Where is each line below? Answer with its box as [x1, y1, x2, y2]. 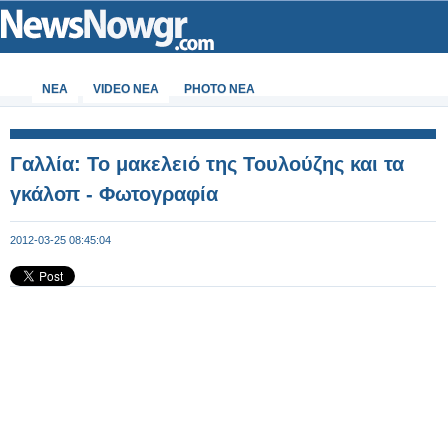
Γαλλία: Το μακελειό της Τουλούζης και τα [10, 153, 404, 175]
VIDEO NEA [93, 82, 159, 96]
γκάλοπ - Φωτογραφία [10, 183, 218, 205]
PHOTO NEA [184, 82, 255, 96]
